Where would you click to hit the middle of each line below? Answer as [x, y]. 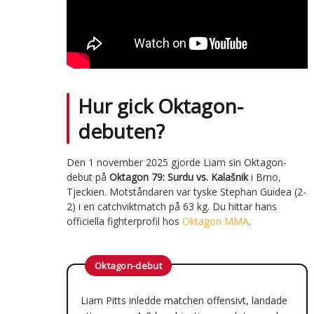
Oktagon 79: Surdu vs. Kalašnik [178, 177]
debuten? [121, 131]
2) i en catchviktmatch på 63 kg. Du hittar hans [171, 206]
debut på [88, 177]
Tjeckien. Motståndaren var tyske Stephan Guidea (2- [186, 191]
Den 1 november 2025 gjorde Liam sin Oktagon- [176, 162]
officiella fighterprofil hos [124, 221]
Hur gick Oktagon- [160, 105]
